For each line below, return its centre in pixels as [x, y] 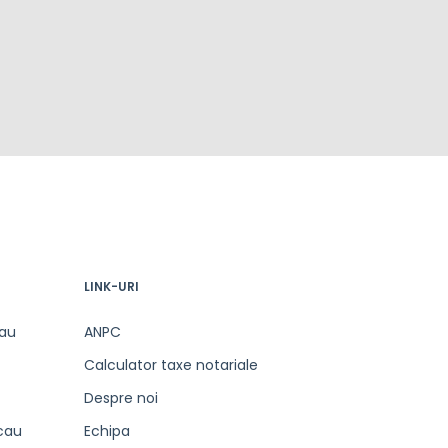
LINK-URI [111, 286]
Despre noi [120, 398]
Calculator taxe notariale [170, 365]
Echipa [106, 431]
